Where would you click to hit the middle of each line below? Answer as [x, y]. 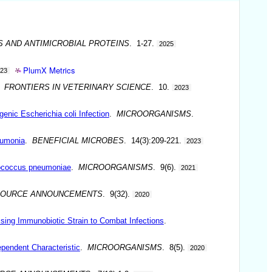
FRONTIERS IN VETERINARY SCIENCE [77, 87]
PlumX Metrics [49, 70]
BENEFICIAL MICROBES [78, 140]
